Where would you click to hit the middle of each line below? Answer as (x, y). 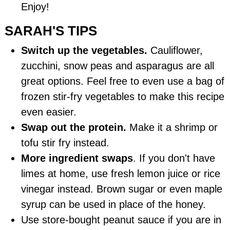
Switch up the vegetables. (84, 51)
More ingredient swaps (77, 158)
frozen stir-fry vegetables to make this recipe (123, 97)
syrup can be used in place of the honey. (114, 205)
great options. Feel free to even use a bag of (123, 81)
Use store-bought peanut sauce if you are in (121, 220)
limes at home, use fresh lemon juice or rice (121, 174)
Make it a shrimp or (172, 128)
